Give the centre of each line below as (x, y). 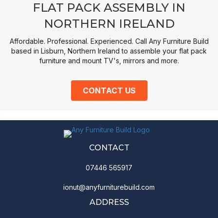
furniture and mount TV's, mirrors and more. (109, 61)
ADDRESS (109, 202)
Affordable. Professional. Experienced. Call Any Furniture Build (109, 41)
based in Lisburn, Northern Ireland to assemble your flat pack (109, 51)
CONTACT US (109, 91)
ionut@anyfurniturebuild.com (109, 187)
